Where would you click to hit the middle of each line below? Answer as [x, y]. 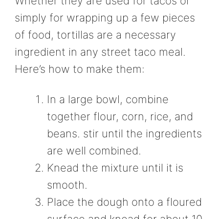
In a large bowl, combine [108, 99]
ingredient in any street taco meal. [100, 52]
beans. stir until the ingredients [124, 133]
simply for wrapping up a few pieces [105, 18]
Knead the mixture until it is [115, 167]
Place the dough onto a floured [124, 202]
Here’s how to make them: [80, 69]
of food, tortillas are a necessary [95, 35]
